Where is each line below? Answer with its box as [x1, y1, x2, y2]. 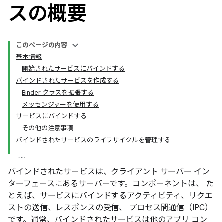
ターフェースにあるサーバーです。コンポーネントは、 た [8, 179, 214, 189]
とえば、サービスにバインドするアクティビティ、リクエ [8, 191, 213, 201]
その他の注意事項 [22, 124, 73, 132]
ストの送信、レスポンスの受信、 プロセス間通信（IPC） [8, 203, 213, 213]
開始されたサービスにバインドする [22, 64, 125, 73]
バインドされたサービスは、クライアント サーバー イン [8, 167, 210, 177]
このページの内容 [16, 41, 67, 49]
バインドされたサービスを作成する [16, 76, 119, 85]
